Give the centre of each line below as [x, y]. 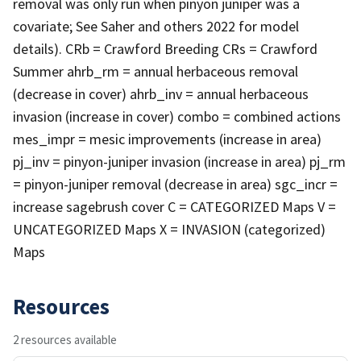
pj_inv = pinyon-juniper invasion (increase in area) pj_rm [179, 161]
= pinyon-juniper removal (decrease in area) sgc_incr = [175, 184]
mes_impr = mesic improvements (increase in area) [167, 139]
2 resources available [65, 339]
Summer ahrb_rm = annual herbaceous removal [156, 71]
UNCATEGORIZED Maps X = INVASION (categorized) [169, 229]
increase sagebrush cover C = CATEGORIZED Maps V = [174, 206]
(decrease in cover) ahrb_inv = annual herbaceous [161, 93]
